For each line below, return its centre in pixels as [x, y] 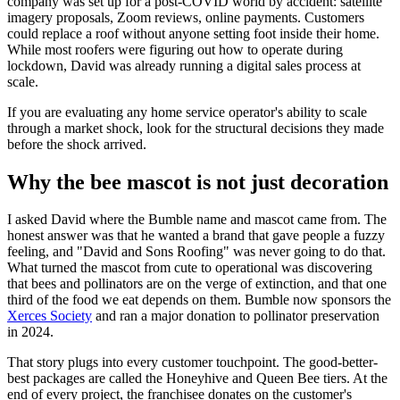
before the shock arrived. [77, 144]
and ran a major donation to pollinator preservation [236, 316]
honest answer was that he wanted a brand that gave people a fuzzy [196, 236]
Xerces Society [50, 316]
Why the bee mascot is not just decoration [198, 182]
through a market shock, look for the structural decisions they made [196, 128]
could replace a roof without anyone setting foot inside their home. [193, 33]
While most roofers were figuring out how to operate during [175, 49]
